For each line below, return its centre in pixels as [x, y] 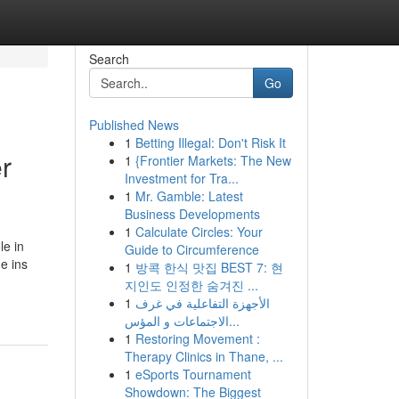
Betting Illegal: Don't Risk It [210, 142]
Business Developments [192, 214]
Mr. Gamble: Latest [189, 196]
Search [109, 59]
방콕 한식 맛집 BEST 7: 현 [209, 267]
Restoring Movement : [197, 338]
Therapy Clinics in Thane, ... [204, 356]
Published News [134, 125]
